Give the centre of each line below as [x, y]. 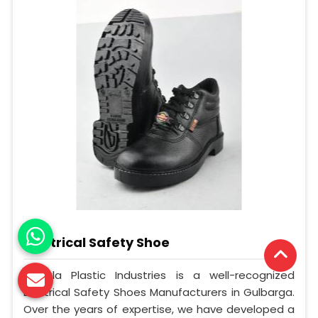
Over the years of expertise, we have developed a [159, 309]
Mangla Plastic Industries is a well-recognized [159, 275]
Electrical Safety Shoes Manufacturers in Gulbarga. [159, 292]
